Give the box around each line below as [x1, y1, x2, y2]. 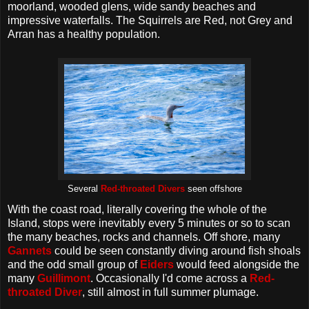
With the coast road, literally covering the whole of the [8, 203, 267, 215]
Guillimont [37, 272, 90, 284]
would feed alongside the [174, 258, 299, 270]
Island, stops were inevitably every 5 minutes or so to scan [8, 217, 290, 229]
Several [67, 183, 101, 194]
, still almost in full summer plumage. [82, 286, 259, 298]
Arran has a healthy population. [8, 28, 160, 40]
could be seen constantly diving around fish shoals [52, 244, 301, 257]
